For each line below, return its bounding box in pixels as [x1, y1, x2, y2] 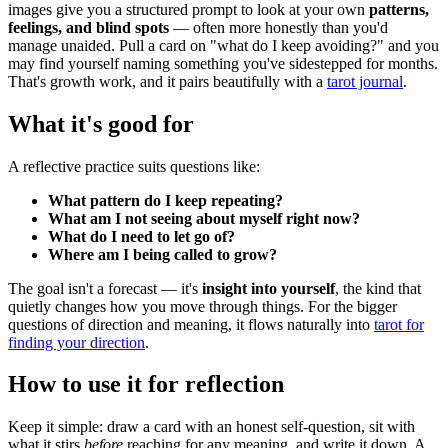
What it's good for [8, 110, 194, 137]
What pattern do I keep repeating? [48, 191, 283, 209]
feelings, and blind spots [8, 18, 169, 36]
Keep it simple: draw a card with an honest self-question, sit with [8, 418, 415, 436]
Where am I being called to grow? [48, 245, 277, 263]
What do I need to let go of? [48, 227, 235, 245]
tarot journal [327, 72, 403, 90]
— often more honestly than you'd [169, 18, 388, 36]
